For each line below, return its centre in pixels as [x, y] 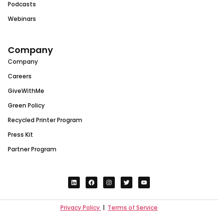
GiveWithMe [26, 91]
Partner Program [32, 149]
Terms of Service [133, 207]
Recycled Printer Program [45, 120]
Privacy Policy [81, 207]
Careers [20, 76]
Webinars [22, 19]
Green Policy [26, 106]
